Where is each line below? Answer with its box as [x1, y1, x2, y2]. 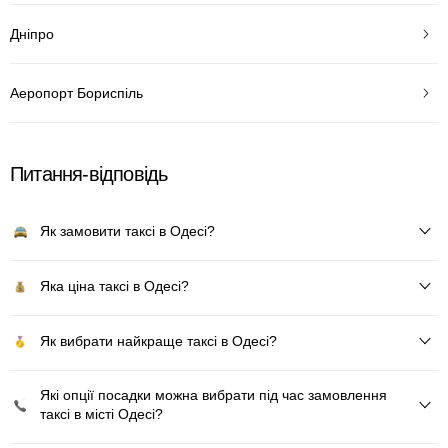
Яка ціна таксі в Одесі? [40, 277, 189, 294]
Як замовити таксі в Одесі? [40, 222, 215, 239]
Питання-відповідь [10, 163, 168, 185]
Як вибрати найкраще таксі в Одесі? [40, 332, 277, 349]
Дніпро [10, 25, 54, 42]
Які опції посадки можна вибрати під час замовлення [40, 387, 387, 403]
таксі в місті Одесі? [40, 406, 163, 422]
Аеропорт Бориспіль [10, 84, 143, 101]
